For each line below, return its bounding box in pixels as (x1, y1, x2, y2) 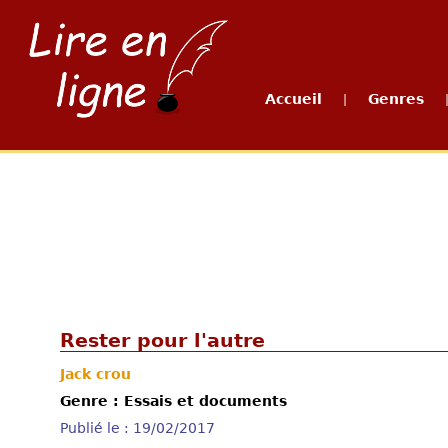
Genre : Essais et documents (60, 393, 287, 409)
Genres (368, 91, 424, 107)
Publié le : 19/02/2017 (60, 420, 215, 436)
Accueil (265, 91, 322, 107)
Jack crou (60, 366, 131, 382)
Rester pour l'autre (60, 330, 265, 351)
